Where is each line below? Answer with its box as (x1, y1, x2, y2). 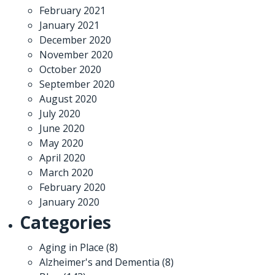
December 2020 (39, 33, 111, 47)
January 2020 (39, 195, 99, 209)
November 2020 (39, 47, 113, 61)
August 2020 (39, 91, 97, 106)
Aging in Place (39, 240, 104, 254)
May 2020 (39, 136, 83, 150)
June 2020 (39, 121, 85, 135)
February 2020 (39, 180, 106, 194)
